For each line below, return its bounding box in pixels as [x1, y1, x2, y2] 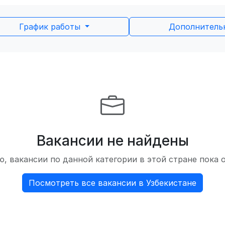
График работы [19, 22, 83, 32]
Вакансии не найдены [36, 132, 189, 149]
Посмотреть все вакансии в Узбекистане [29, 178, 196, 188]
